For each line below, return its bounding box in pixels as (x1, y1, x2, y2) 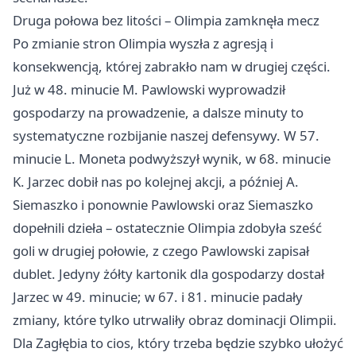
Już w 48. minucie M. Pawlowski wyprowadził (13, 80, 285, 99)
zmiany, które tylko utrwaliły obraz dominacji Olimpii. (13, 311, 337, 330)
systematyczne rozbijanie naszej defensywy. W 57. (13, 126, 319, 145)
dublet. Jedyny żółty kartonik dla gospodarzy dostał (13, 265, 324, 284)
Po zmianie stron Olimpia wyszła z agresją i (13, 34, 273, 53)
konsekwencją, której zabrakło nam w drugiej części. (13, 57, 331, 76)
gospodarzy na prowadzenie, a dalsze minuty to (13, 103, 304, 122)
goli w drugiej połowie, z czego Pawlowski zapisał (13, 242, 309, 261)
